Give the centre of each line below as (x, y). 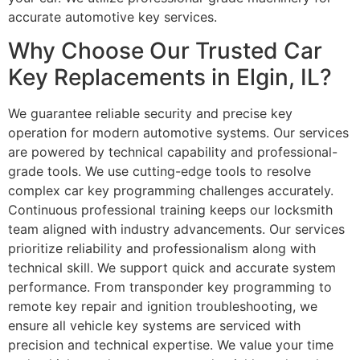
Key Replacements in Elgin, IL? (170, 78)
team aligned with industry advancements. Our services (176, 229)
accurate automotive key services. (112, 16)
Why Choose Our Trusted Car (165, 51)
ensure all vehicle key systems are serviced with (154, 326)
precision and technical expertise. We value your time (171, 345)
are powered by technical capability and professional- (173, 152)
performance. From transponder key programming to (170, 287)
